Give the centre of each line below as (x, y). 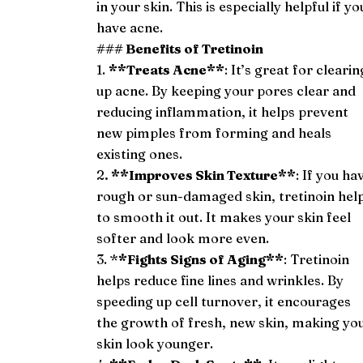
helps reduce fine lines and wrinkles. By (220, 280)
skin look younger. (155, 343)
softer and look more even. (183, 238)
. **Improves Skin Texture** (201, 175)
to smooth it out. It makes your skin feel (224, 217)
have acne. (130, 27)
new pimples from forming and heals (214, 132)
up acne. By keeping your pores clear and (226, 90)
